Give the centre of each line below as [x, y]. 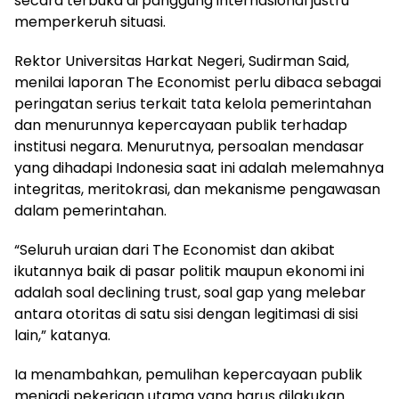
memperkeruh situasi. [90, 22]
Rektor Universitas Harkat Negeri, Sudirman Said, [182, 61]
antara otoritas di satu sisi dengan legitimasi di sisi [186, 314]
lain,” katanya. [62, 336]
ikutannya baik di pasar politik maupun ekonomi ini [189, 272]
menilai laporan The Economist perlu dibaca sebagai [198, 83]
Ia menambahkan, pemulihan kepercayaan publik [188, 375]
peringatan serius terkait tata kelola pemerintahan [193, 104]
